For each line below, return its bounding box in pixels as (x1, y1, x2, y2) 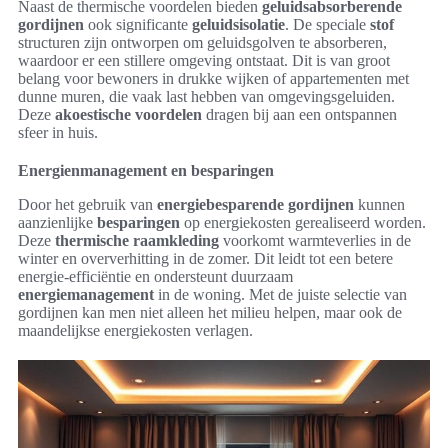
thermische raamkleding (55, 232, 219, 250)
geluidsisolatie (192, 16, 285, 34)
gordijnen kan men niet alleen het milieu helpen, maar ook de (18, 304, 402, 322)
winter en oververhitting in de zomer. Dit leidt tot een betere (18, 250, 393, 268)
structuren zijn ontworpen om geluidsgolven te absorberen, (18, 34, 387, 52)
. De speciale (285, 16, 370, 34)
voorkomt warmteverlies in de (219, 232, 411, 250)
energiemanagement (18, 286, 154, 304)
